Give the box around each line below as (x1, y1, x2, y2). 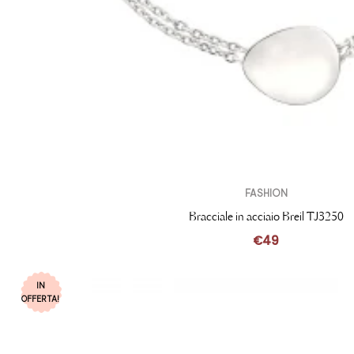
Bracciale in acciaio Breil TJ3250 (188, 211, 344, 224)
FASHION (244, 187, 288, 200)
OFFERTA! (21, 293, 59, 304)
